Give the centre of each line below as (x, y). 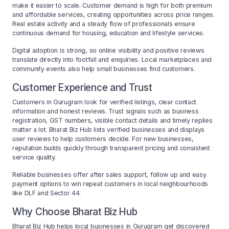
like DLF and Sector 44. (47, 193)
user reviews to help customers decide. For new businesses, (103, 139)
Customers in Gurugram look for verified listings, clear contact (105, 102)
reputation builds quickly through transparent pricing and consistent (111, 148)
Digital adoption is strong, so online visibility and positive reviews (108, 51)
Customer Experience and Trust (82, 88)
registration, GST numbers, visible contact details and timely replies (112, 121)
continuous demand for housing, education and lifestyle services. (108, 33)
